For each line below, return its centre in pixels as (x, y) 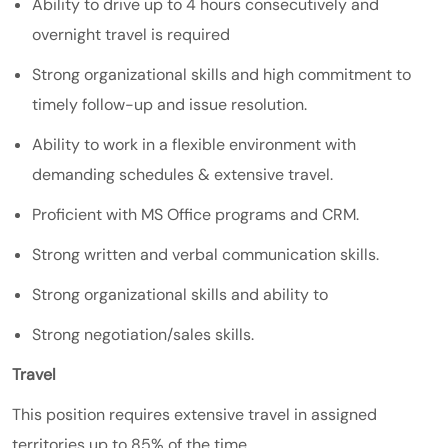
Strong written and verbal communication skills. (205, 254)
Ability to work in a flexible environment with (194, 144)
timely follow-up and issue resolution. (169, 104)
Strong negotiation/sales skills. (143, 334)
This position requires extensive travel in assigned (194, 414)
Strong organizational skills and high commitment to (221, 74)
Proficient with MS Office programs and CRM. (195, 214)
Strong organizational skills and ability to (180, 294)
